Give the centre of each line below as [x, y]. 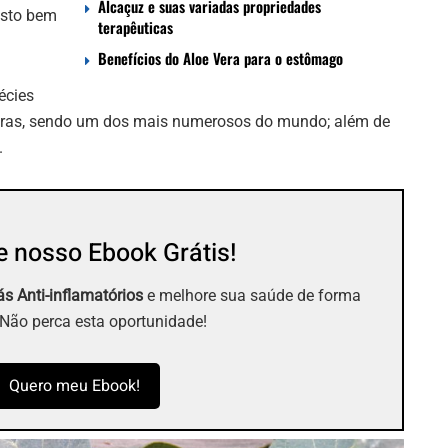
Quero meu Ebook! [74, 386]
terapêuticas [135, 26]
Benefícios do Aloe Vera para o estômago [220, 57]
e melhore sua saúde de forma [252, 296]
